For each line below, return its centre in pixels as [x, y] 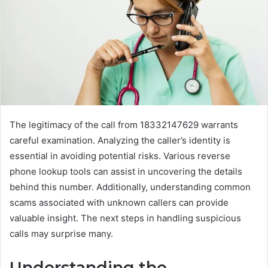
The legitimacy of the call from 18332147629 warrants [124, 124]
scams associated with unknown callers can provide [119, 202]
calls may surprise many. [61, 233]
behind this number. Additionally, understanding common [130, 187]
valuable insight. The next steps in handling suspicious [125, 218]
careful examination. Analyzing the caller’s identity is [120, 140]
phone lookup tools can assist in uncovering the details [126, 171]
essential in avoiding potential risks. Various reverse [120, 156]
